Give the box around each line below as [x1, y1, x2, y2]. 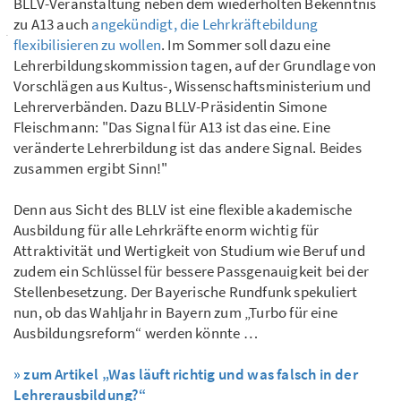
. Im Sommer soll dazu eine [161, 35, 331, 55]
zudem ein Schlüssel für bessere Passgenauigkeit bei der [13, 261, 370, 282]
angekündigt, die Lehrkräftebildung [91, 14, 319, 35]
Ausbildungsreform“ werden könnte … [13, 323, 258, 344]
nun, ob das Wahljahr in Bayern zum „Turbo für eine [13, 303, 338, 323]
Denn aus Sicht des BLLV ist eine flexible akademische [13, 200, 353, 220]
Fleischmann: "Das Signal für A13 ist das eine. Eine [13, 117, 331, 138]
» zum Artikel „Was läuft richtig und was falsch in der [13, 364, 358, 385]
